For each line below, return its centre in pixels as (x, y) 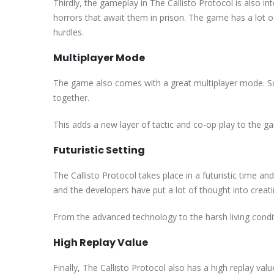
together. (71, 97)
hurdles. (68, 32)
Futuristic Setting (99, 150)
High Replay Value (101, 242)
